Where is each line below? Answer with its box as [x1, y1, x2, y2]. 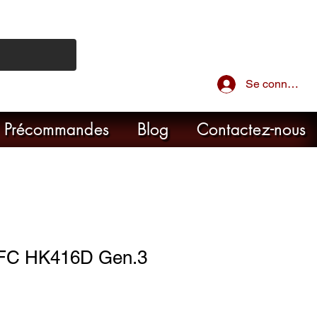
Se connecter [246, 76, 312, 91]
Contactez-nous [196, 119, 306, 140]
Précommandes [4, 119, 109, 140]
